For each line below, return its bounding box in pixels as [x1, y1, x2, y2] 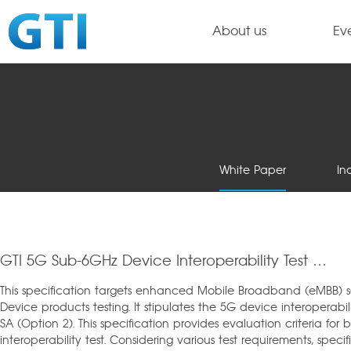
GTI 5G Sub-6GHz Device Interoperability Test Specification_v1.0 [313, 255, 326, 269]
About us [212, 25, 266, 38]
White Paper [219, 165, 286, 176]
